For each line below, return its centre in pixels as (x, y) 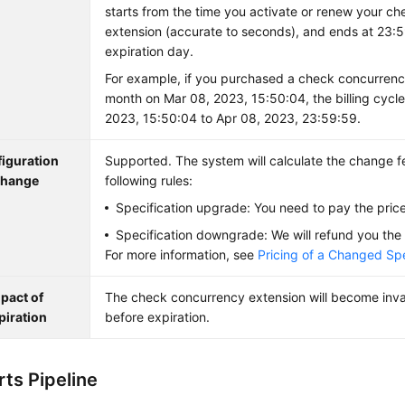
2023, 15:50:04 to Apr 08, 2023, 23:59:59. (233, 118)
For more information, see (182, 254)
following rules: (149, 180)
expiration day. (150, 51)
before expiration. (158, 317)
